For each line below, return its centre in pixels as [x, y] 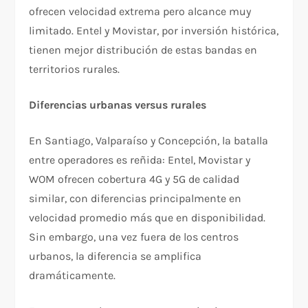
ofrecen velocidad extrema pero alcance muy [140, 11]
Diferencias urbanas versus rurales [118, 104]
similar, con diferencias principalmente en [135, 198]
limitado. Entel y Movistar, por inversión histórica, [154, 30]
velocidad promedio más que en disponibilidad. [147, 217]
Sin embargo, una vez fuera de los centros [134, 236]
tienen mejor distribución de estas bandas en [143, 49]
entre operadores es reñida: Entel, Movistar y [140, 159]
